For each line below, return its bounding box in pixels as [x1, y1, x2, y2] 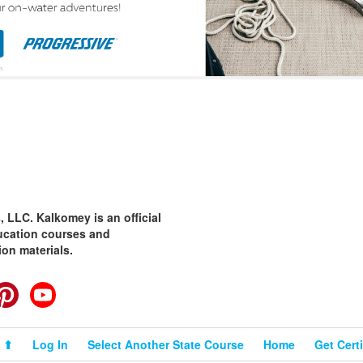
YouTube [56, 281, 105, 298]
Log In [32, 335, 68, 352]
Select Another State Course [88, 335, 244, 352]
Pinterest [19, 281, 68, 298]
